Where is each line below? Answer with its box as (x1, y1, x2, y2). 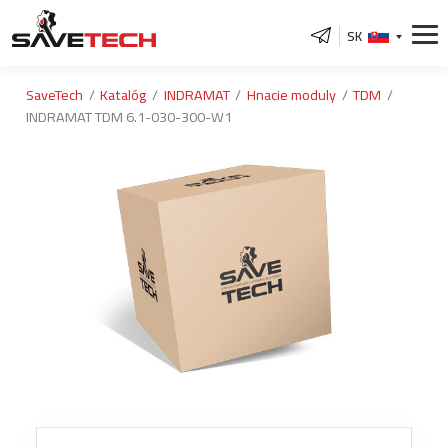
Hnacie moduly (246, 81, 336, 109)
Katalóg (100, 81, 147, 109)
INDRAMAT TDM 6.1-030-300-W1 (26, 103, 232, 131)
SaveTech (26, 81, 83, 109)
